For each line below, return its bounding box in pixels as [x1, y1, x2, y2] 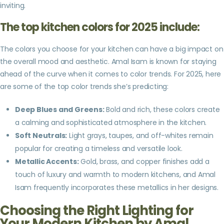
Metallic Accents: [15, 156, 79, 166]
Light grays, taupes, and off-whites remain [67, 130, 213, 140]
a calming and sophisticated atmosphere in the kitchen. [15, 117, 207, 127]
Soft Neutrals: [15, 130, 67, 140]
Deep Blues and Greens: [15, 104, 104, 114]
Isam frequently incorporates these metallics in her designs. [15, 182, 218, 192]
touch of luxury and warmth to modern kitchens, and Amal [15, 169, 215, 179]
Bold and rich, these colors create [104, 104, 220, 114]
